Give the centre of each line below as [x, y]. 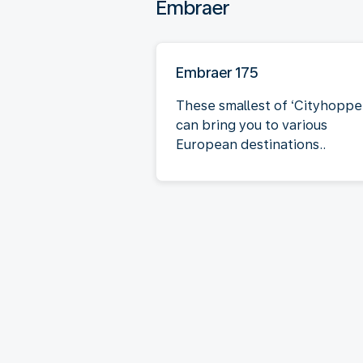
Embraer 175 [217, 72]
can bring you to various [252, 125]
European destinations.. [251, 144]
